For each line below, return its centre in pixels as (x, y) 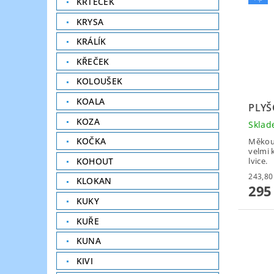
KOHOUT (95, 161)
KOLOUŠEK (99, 81)
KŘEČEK (93, 61)
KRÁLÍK (91, 42)
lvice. (258, 161)
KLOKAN (94, 181)
